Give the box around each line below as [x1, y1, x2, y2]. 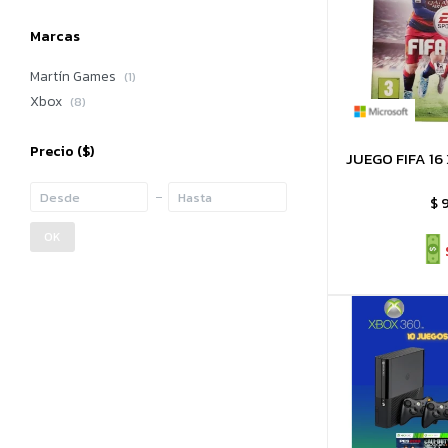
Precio [30, 141, 77, 162]
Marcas [30, 26, 80, 47]
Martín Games [30, 66, 119, 87]
